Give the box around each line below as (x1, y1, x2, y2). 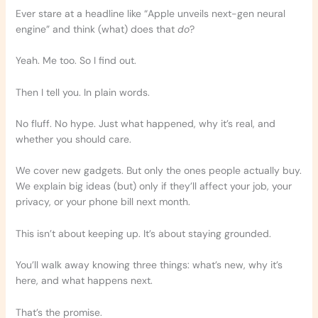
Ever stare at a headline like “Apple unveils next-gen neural (15, 6, 285, 20)
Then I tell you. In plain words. (15, 85, 150, 99)
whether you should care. (15, 133, 131, 146)
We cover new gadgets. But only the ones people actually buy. (15, 164, 302, 177)
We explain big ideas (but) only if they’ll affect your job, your (15, 180, 292, 193)
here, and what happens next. (15, 274, 153, 287)
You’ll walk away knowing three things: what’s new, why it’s (15, 258, 283, 272)
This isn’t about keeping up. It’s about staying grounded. (15, 226, 271, 240)
